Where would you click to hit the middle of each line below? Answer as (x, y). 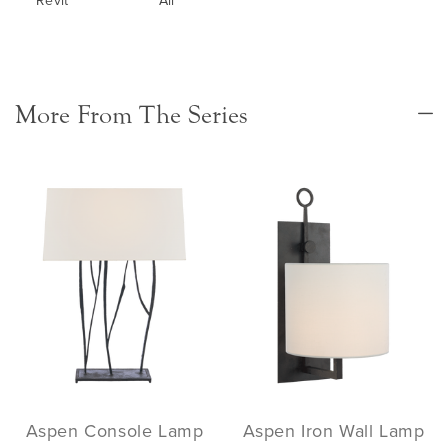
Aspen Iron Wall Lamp (333, 430)
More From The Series (131, 115)
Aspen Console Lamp (114, 430)
